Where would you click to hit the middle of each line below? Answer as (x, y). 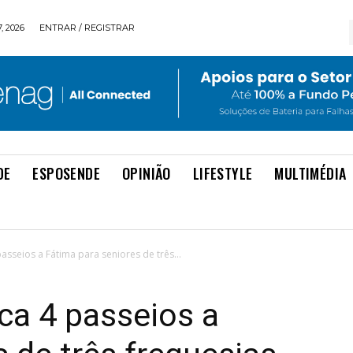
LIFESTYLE (223, 173)
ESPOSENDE (67, 173)
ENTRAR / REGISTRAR (87, 27)
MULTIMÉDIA (310, 173)
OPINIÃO (147, 173)
